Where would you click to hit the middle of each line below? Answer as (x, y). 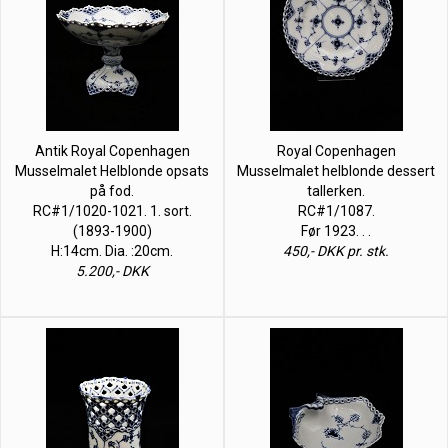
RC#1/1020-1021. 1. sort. (112, 210)
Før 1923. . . (336, 230)
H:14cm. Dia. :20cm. (112, 250)
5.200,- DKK (112, 270)
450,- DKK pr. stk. (336, 250)
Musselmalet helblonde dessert (336, 170)
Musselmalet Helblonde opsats (112, 170)
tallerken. (336, 190)
